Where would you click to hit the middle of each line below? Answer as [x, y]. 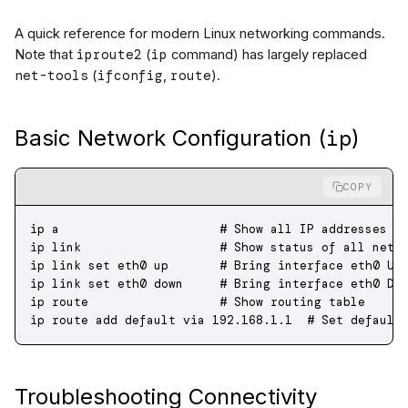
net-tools [51, 76]
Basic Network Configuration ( [170, 138]
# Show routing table [227, 302]
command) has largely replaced [267, 55]
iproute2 [109, 55]
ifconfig [130, 76]
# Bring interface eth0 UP [285, 265]
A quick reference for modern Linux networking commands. [200, 34]
